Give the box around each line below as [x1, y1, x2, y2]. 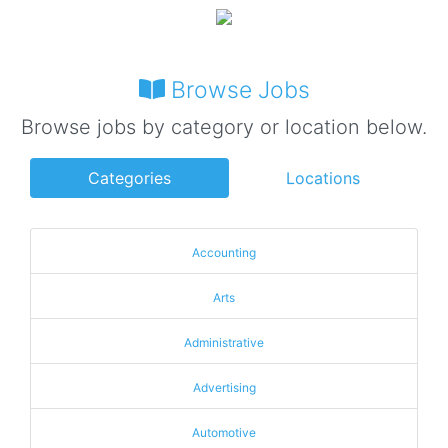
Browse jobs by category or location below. [21, 115, 427, 139]
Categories [87, 168, 171, 188]
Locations [286, 168, 361, 188]
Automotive [192, 425, 256, 440]
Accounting [192, 245, 256, 260]
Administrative [184, 335, 264, 350]
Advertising [192, 380, 256, 395]
